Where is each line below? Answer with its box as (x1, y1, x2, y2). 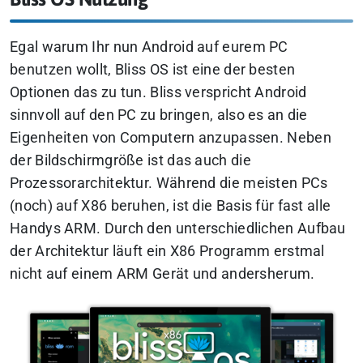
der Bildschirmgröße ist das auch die (10, 152, 251, 169)
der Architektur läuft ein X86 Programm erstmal (10, 243, 325, 260)
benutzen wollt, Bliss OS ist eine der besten (10, 62, 296, 79)
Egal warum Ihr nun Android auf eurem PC (10, 39, 288, 56)
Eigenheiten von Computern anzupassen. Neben (10, 130, 331, 147)
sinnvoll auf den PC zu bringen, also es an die (10, 107, 308, 124)
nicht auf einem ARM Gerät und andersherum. (10, 266, 315, 283)
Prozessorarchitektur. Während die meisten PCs (10, 175, 328, 192)
